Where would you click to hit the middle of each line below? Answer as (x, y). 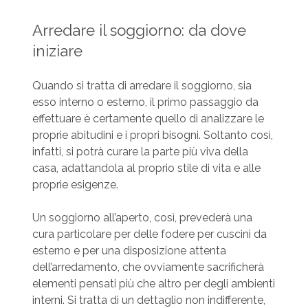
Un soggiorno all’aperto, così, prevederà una (142, 217)
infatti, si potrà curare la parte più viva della (140, 151)
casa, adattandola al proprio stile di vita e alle (146, 168)
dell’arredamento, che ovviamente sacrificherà (148, 267)
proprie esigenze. (75, 184)
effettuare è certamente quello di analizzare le (148, 118)
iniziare (57, 51)
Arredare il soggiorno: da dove (139, 30)
